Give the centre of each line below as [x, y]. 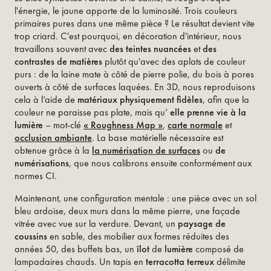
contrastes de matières [58, 61]
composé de [218, 249]
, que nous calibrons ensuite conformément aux [160, 163]
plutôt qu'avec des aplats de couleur [174, 61]
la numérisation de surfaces [146, 150]
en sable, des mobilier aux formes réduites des [138, 236]
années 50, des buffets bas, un [76, 249]
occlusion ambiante [53, 137]
